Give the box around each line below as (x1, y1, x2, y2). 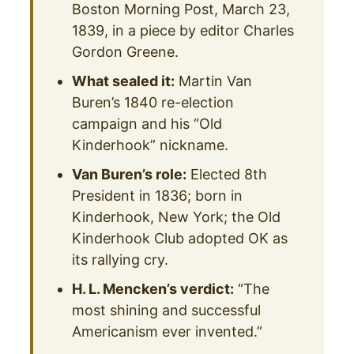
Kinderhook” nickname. (72, 136, 229, 153)
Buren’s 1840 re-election (72, 93, 235, 111)
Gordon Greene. (72, 43, 179, 60)
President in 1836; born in (72, 186, 243, 204)
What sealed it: (72, 72, 175, 89)
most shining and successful (72, 301, 262, 318)
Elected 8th (186, 165, 268, 183)
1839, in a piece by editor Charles (72, 21, 295, 39)
